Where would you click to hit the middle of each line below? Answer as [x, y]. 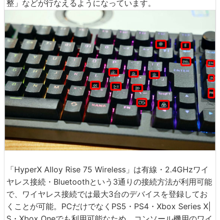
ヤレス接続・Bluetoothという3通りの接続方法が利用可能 [109, 181]
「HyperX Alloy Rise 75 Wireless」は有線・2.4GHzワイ [108, 169]
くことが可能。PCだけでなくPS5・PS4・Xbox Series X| [109, 206]
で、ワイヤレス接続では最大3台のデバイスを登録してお [107, 194]
